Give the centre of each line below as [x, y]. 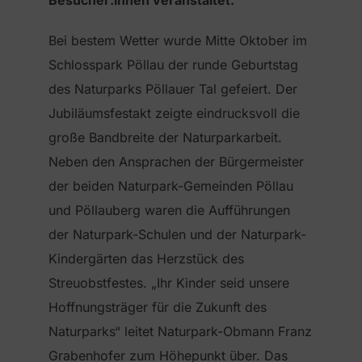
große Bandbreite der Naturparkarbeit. [165, 138]
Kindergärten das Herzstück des [146, 259]
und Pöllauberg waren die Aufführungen [169, 210]
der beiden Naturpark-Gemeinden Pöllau [171, 186]
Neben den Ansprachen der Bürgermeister [176, 162]
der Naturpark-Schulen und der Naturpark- [177, 235]
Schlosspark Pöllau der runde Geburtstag [173, 65]
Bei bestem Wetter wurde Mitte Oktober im [178, 41]
